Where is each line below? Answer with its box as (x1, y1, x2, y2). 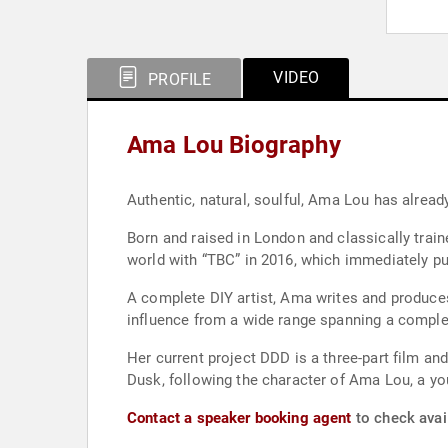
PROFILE (144, 70, 212, 89)
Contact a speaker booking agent (127, 409, 352, 427)
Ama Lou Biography (127, 131, 341, 159)
